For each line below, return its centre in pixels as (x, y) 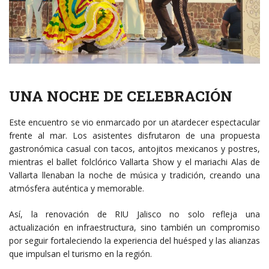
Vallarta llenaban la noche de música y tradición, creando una (134, 175)
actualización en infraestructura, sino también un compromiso (134, 228)
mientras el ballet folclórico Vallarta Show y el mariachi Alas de (134, 162)
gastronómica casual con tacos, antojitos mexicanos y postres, (134, 149)
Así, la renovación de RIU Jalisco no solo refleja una (134, 214)
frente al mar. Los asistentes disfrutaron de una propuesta (134, 136)
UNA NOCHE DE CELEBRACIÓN (121, 96)
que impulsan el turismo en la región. (80, 254)
